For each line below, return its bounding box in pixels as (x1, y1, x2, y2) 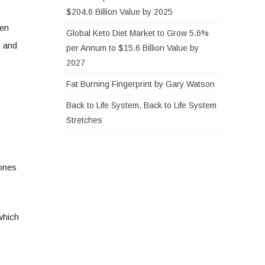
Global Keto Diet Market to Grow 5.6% (66, 28, 209, 38)
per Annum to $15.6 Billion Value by (66, 43, 199, 53)
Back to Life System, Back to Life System (66, 101, 216, 111)
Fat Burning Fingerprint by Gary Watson (66, 79, 215, 89)
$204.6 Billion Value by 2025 (66, 7, 173, 17)
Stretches (66, 115, 102, 125)
